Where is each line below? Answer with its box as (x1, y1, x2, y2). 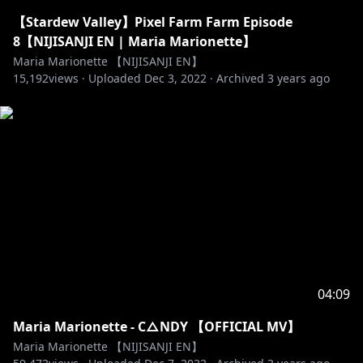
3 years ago (267, 70, 330, 86)
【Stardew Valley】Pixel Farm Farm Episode (13, 13, 293, 31)
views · (49, 70, 85, 86)
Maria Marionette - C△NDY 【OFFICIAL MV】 (13, 318, 300, 335)
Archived (216, 70, 264, 86)
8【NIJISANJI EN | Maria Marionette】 (13, 32, 255, 50)
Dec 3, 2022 (144, 70, 207, 86)
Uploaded (88, 70, 141, 86)
